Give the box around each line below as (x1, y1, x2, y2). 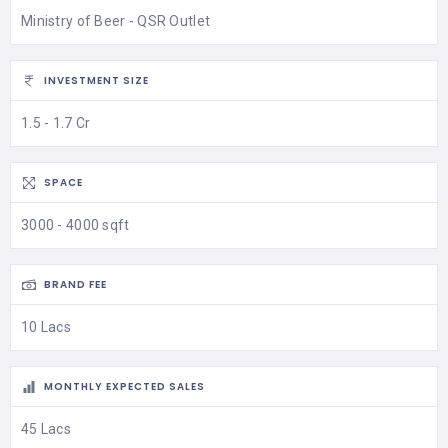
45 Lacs (21, 420, 71, 437)
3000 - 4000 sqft (21, 216, 130, 233)
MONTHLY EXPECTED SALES (44, 379, 205, 395)
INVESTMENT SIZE (44, 73, 149, 89)
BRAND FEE (44, 277, 107, 293)
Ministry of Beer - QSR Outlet (21, 12, 211, 29)
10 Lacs (21, 318, 71, 335)
